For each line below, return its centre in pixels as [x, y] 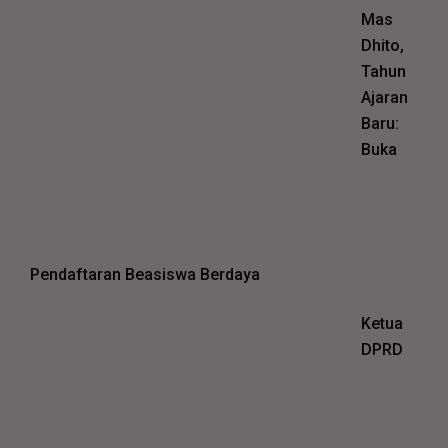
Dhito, [383, 45]
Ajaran [385, 97]
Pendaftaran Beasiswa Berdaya [145, 275]
